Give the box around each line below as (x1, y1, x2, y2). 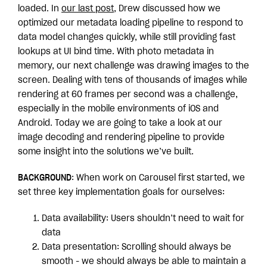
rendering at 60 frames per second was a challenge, (18, 91, 238, 99)
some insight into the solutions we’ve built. (18, 148, 194, 156)
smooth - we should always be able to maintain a (42, 257, 246, 266)
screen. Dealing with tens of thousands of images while (18, 76, 247, 85)
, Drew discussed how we (114, 5, 221, 13)
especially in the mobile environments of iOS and (18, 105, 219, 113)
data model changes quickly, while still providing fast (18, 33, 235, 42)
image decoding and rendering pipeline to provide (18, 133, 225, 142)
